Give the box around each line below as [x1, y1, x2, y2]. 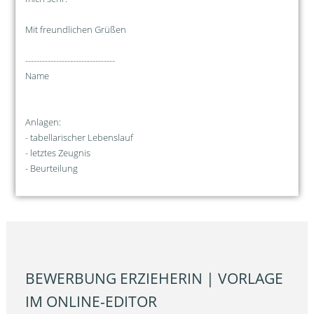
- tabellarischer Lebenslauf [25, 130, 133, 144]
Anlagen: [25, 115, 76, 128]
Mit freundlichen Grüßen [25, 22, 126, 36]
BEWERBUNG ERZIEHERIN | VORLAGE [25, 267, 284, 288]
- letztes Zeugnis [25, 146, 90, 159]
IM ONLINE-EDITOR [25, 290, 158, 311]
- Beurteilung [25, 161, 78, 175]
